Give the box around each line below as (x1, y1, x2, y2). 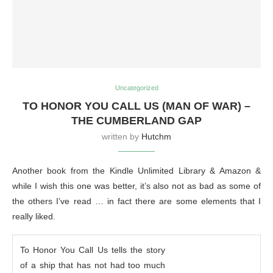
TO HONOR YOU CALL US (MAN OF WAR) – (23, 99, 250, 112)
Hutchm (141, 131, 171, 141)
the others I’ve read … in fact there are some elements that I (12, 196, 261, 206)
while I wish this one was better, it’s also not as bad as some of (12, 180, 261, 191)
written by (102, 131, 141, 141)
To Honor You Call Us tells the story (20, 244, 165, 255)
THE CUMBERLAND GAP (71, 114, 202, 127)
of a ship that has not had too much (20, 260, 165, 270)
